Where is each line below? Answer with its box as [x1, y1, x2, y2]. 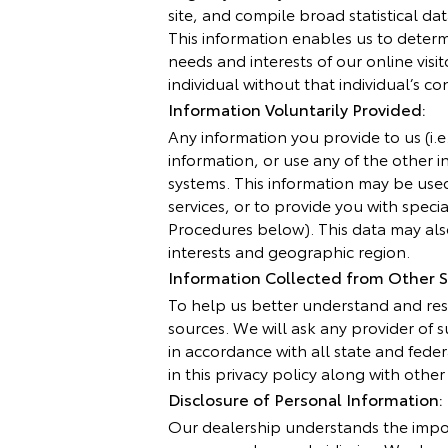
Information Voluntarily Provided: [168, 97, 426, 120]
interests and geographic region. [168, 239, 410, 262]
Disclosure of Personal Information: [168, 387, 443, 410]
